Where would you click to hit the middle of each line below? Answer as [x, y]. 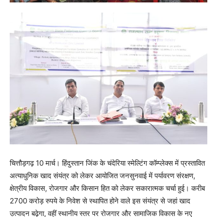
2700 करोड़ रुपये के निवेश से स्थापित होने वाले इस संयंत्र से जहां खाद [100, 201]
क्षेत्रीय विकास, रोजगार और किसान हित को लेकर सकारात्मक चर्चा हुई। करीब [107, 188]
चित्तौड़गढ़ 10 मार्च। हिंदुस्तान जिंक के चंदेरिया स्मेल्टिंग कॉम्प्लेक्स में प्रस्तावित [107, 163]
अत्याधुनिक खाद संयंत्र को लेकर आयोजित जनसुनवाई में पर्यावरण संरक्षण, [102, 175]
